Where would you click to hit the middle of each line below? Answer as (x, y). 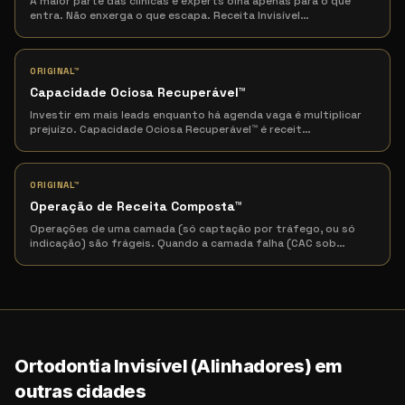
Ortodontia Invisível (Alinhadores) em (179, 366)
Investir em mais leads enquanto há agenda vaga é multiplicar (196, 115)
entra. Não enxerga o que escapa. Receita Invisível (165, 15)
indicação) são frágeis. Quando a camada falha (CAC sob (183, 243)
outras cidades (80, 391)
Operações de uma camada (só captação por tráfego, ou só (193, 229)
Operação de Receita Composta (132, 206)
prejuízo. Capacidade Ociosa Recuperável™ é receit (166, 129)
